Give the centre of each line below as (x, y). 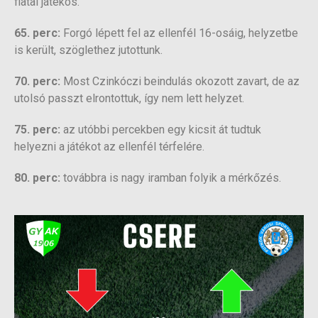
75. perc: (37, 130)
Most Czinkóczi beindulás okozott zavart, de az (180, 82)
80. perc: (37, 178)
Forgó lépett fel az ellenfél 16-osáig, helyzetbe (179, 33)
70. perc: (37, 82)
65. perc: (37, 33)
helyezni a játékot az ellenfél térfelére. (109, 147)
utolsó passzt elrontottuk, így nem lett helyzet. (129, 99)
